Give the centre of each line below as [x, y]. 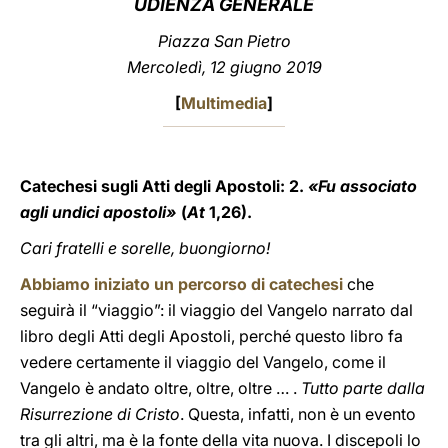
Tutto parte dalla [363, 388]
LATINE [343, 33]
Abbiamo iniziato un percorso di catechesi [181, 284]
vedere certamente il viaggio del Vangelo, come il [203, 362]
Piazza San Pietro [224, 41]
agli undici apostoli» [100, 212]
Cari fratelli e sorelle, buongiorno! [145, 248]
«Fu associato [360, 186]
